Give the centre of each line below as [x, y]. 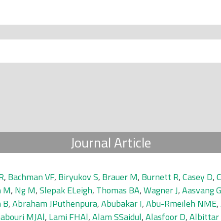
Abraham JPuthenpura [55, 203]
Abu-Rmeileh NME [181, 203]
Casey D [198, 177]
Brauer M [120, 177]
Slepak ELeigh [66, 190]
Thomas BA [118, 190]
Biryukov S [78, 177]
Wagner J [161, 190]
